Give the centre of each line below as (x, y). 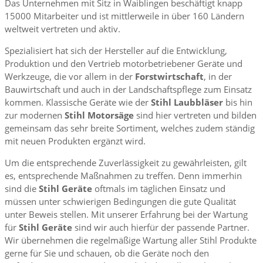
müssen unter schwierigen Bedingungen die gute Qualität (120, 202)
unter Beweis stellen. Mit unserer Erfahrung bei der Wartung (126, 215)
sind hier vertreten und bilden (195, 115)
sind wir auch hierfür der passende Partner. (161, 227)
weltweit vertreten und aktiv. (63, 29)
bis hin (238, 102)
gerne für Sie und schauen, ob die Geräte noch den (107, 253)
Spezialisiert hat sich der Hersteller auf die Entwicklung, (116, 51)
